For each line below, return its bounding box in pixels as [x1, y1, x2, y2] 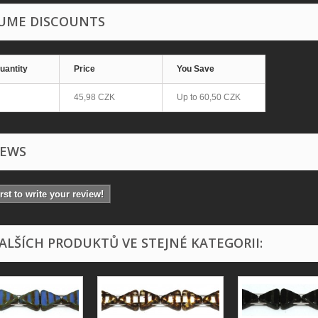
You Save [177, 63, 214, 74]
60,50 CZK [199, 92, 241, 102]
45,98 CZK [74, 92, 115, 102]
